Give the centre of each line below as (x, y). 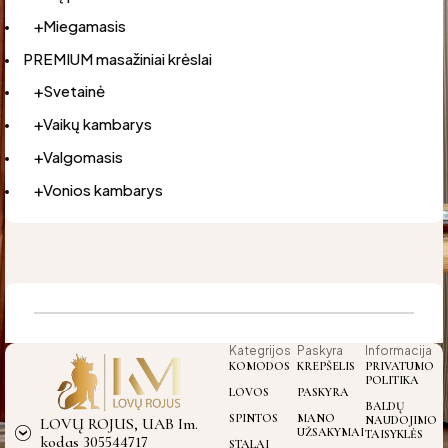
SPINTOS (253, 417)
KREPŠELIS (325, 365)
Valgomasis (83, 156)
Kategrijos (259, 350)
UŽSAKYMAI (330, 431)
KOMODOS (259, 365)
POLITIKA (391, 379)
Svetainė (74, 90)
